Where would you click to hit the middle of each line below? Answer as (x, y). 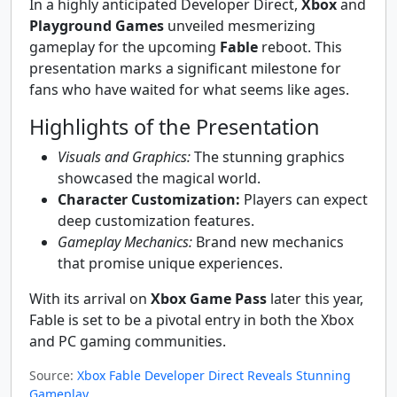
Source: (51, 375)
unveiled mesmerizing (240, 25)
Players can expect (304, 199)
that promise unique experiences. (170, 263)
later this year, (315, 298)
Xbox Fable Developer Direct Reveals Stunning (214, 375)
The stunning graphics (268, 156)
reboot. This (300, 47)
